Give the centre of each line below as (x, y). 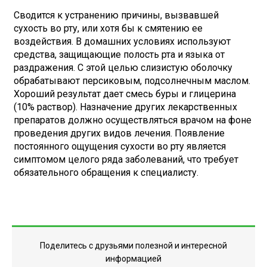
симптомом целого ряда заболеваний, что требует (126, 159)
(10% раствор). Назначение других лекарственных (125, 107)
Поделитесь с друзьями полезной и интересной (133, 246)
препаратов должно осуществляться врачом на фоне (133, 120)
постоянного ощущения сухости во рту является (120, 146)
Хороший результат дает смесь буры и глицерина (125, 94)
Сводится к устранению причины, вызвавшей (116, 15)
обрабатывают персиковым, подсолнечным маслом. (132, 81)
